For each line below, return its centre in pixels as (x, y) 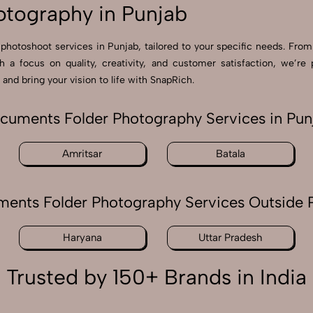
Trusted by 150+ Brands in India (156, 277)
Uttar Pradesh (231, 238)
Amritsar (82, 154)
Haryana (82, 238)
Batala (231, 154)
